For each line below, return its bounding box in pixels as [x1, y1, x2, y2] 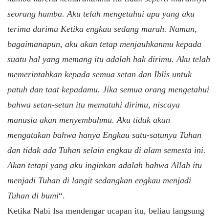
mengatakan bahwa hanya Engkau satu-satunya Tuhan [7, 130, 201, 140]
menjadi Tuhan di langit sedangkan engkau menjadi [7, 175, 191, 185]
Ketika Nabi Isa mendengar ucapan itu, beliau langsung [7, 205, 204, 216]
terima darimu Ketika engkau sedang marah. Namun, [7, 23, 197, 34]
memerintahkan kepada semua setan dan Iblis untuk [7, 69, 192, 79]
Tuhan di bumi [7, 190, 59, 200]
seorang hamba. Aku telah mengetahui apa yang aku [7, 8, 195, 19]
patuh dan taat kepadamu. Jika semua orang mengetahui [7, 84, 209, 94]
